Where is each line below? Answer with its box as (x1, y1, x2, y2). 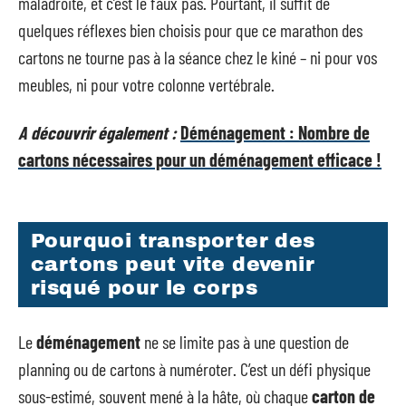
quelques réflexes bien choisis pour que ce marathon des (18, 19, 362, 41)
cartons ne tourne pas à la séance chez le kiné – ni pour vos (18, 46, 377, 68)
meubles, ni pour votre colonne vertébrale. (18, 73, 275, 95)
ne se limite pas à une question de (140, 330, 349, 353)
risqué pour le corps (31, 277, 257, 299)
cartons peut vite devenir (31, 254, 314, 275)
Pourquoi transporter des (31, 230, 315, 252)
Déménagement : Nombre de (180, 121, 370, 143)
